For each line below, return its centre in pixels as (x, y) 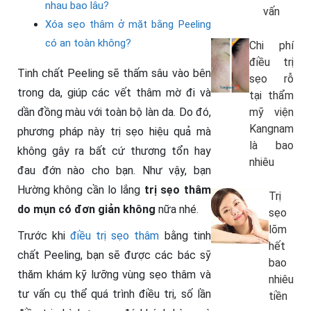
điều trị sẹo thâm (115, 235)
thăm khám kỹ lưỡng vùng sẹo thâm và (114, 274)
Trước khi (44, 235)
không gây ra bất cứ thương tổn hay (114, 151)
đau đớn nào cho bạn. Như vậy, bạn (114, 170)
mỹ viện (271, 112)
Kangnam (271, 129)
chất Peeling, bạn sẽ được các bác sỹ (114, 255)
